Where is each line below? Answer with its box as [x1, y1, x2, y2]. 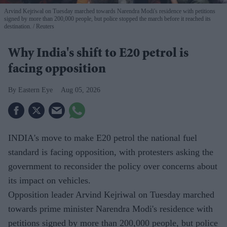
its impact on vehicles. [8, 175, 91, 186]
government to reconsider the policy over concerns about [8, 161, 217, 172]
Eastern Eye [18, 86, 53, 94]
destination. [4, 23, 31, 30]
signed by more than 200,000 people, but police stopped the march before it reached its [4, 15, 211, 23]
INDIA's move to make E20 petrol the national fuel [8, 133, 197, 143]
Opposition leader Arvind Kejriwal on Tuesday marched [8, 190, 214, 200]
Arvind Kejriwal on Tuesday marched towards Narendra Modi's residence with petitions [4, 8, 215, 15]
